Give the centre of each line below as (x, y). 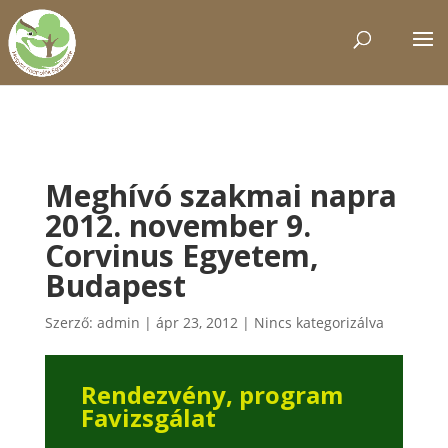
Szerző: (70, 322)
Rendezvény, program (211, 394)
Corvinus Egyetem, (181, 255)
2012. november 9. (177, 225)
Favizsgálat (148, 417)
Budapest (115, 285)
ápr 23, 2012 (196, 322)
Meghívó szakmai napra (220, 195)
